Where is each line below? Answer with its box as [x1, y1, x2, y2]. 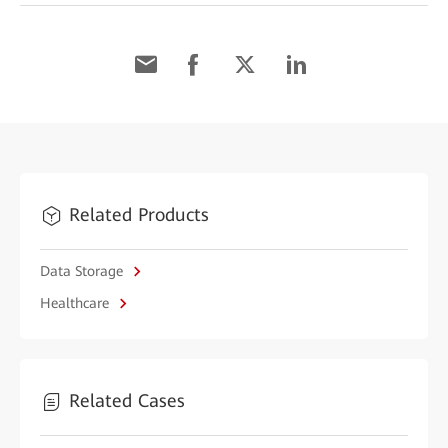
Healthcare [40, 294, 113, 311]
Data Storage [40, 262, 127, 279]
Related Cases [69, 389, 185, 411]
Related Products [69, 203, 209, 225]
